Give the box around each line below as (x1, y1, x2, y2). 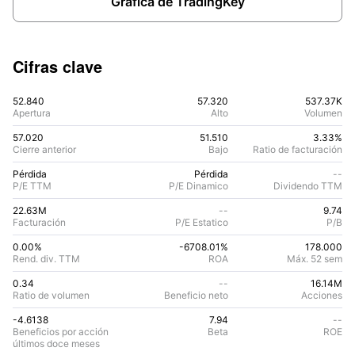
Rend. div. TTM (13, 253, 80, 265)
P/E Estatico (175, 216, 228, 228)
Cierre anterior (13, 143, 76, 155)
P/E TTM (13, 180, 52, 192)
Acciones (301, 289, 342, 301)
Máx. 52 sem (287, 253, 342, 265)
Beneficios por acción (13, 326, 109, 338)
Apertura (13, 107, 51, 119)
